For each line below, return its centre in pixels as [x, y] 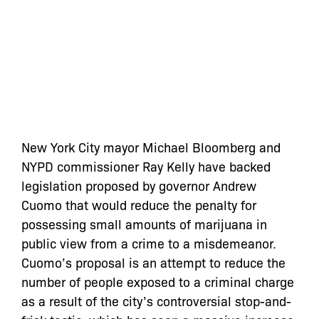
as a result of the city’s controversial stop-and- [156, 300]
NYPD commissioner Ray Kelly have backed [146, 166]
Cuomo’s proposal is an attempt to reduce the [153, 262]
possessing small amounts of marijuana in [144, 223]
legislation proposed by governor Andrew [139, 185]
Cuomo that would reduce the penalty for [139, 204]
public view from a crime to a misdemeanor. [149, 242]
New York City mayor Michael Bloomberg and [151, 146]
